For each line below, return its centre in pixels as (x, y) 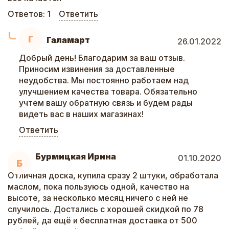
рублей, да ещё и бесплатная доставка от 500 (102, 220)
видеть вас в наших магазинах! (81, 114)
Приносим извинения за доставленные (97, 69)
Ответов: (27, 14)
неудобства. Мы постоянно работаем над (104, 80)
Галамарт (68, 40)
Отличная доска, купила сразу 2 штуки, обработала (113, 175)
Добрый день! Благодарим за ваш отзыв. (102, 58)
